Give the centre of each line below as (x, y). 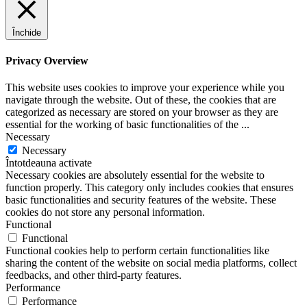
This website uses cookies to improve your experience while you (145, 87)
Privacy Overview (47, 60)
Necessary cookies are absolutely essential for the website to (135, 175)
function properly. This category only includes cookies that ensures (149, 187)
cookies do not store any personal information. (105, 212)
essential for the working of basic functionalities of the (123, 124)
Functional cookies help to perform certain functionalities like (137, 250)
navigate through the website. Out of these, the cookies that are (141, 99)
